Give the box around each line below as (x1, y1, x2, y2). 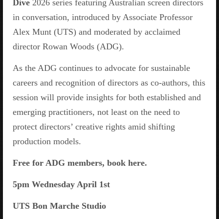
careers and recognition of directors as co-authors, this (13, 78, 205, 88)
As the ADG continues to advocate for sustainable (13, 63, 190, 73)
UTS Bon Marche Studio (13, 201, 106, 211)
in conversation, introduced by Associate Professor (13, 12, 193, 22)
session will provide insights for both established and (13, 92, 201, 102)
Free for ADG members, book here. (13, 158, 150, 168)
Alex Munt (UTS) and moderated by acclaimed (13, 27, 180, 37)
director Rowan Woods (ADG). (13, 42, 124, 51)
